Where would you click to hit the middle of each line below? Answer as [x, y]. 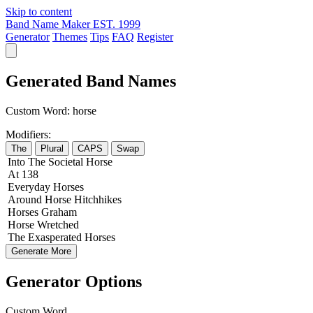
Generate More [41, 251]
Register [155, 37]
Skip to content [39, 12]
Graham [59, 212]
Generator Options [74, 281]
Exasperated [55, 237]
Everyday [29, 187]
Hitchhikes [98, 199]
